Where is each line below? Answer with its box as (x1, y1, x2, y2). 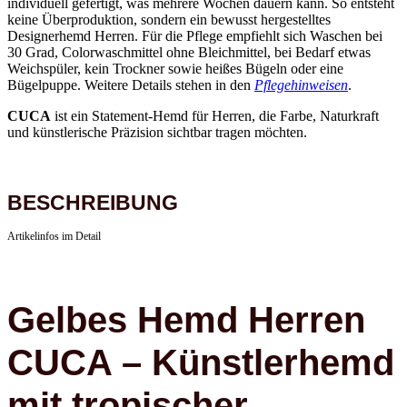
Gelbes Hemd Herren (7, 273, 365, 314)
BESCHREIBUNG (7, 164, 178, 189)
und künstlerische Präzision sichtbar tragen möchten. (7, 98, 307, 114)
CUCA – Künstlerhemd (7, 316, 394, 357)
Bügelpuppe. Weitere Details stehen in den (7, 51, 254, 67)
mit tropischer (7, 359, 248, 400)
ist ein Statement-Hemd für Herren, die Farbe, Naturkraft (51, 82, 379, 98)
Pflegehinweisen (254, 51, 348, 67)
